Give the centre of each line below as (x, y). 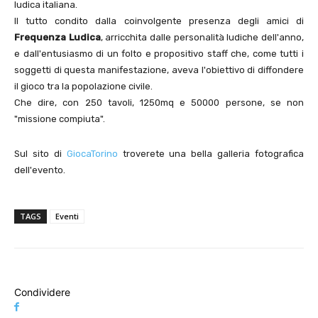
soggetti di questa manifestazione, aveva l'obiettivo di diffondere (159, 70)
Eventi (67, 216)
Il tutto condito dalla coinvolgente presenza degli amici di (159, 21)
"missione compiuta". (60, 119)
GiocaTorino (92, 154)
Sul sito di (40, 154)
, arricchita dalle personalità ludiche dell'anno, (202, 38)
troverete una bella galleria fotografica (210, 154)
